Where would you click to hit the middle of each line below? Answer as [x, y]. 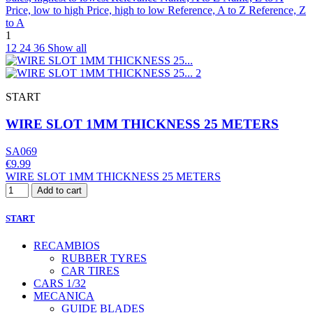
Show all [67, 48]
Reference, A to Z [208, 10]
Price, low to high [46, 10]
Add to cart [59, 190]
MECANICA [64, 296]
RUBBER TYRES [104, 259]
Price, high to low [127, 10]
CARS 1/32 [60, 284]
